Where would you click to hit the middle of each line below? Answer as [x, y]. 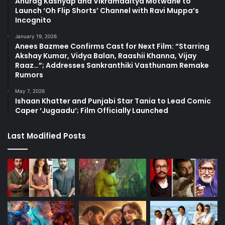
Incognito [33, 20]
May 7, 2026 [30, 91]
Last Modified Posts [47, 136]
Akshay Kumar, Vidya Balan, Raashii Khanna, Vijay [106, 56]
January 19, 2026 [36, 36]
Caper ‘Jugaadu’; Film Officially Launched [92, 111]
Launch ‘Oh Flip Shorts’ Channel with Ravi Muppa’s [107, 11]
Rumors [29, 75]
